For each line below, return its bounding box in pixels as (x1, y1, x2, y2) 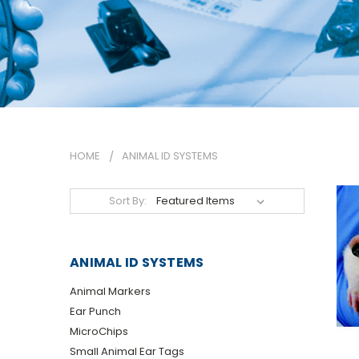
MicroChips (70, 323, 128, 339)
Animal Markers (70, 283, 151, 299)
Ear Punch (70, 303, 121, 319)
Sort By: (109, 193, 147, 208)
